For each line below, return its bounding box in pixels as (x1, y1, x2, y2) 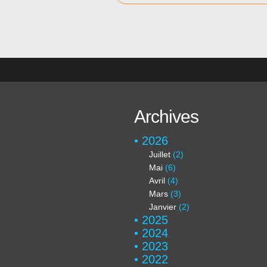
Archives (134, 107, 198, 126)
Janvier (149, 202, 176, 212)
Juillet (149, 150, 170, 159)
